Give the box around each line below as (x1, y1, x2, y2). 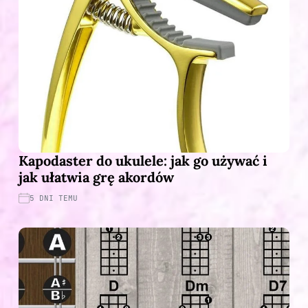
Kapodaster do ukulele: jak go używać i (19, 151, 267, 169)
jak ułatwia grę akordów (19, 168, 174, 186)
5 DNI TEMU (30, 192, 78, 203)
